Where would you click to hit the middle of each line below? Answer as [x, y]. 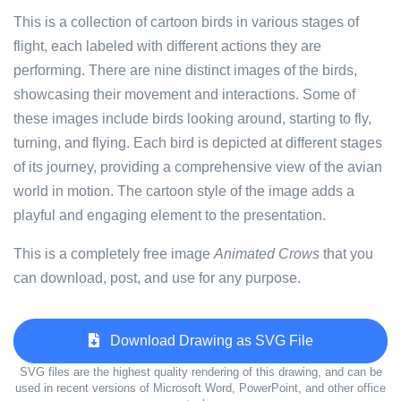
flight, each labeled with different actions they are [167, 46]
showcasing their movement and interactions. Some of [184, 94]
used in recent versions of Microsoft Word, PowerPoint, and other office [200, 388]
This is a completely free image [114, 254]
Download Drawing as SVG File [206, 341]
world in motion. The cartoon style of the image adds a [184, 191]
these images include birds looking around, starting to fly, [192, 119]
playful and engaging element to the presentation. [170, 215]
